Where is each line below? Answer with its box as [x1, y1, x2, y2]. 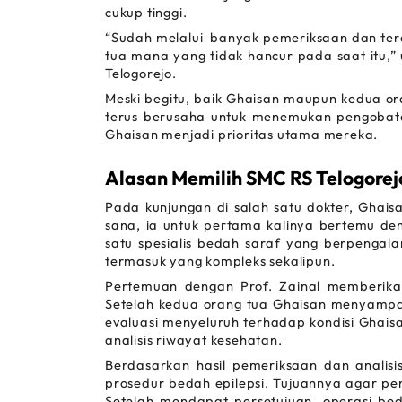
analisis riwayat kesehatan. [105, 331, 283, 348]
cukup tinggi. [105, 4, 188, 21]
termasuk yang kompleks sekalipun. [105, 252, 336, 269]
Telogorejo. [105, 65, 177, 82]
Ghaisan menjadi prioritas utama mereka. [105, 126, 379, 143]
